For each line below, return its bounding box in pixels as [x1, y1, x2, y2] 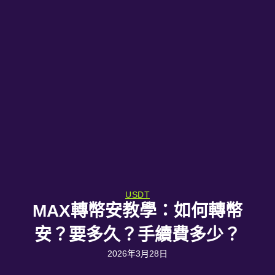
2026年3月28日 [107, 249, 168, 259]
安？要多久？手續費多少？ [34, 225, 241, 245]
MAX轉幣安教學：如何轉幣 [33, 201, 242, 221]
